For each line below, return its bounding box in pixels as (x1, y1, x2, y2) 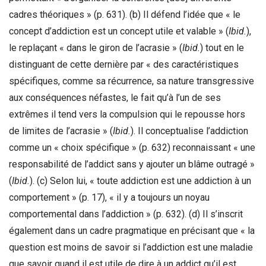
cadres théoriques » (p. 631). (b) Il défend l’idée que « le (9, 9, 240, 21)
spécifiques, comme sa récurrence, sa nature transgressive (9, 75, 254, 87)
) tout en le (200, 42, 244, 54)
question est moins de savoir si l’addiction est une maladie (9, 242, 253, 254)
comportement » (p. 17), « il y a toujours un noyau (9, 192, 210, 204)
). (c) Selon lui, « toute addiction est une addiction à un (30, 175, 251, 187)
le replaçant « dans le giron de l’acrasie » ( (9, 42, 182, 54)
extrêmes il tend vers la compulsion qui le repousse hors (9, 109, 245, 121)
